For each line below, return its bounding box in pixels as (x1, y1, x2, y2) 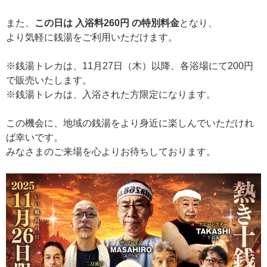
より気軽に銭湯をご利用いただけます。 (6, 32, 178, 42)
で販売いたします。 (6, 74, 92, 85)
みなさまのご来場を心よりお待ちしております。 (6, 146, 216, 157)
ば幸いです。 (6, 132, 63, 142)
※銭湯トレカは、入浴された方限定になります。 (6, 89, 216, 100)
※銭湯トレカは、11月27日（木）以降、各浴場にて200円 (6, 60, 253, 71)
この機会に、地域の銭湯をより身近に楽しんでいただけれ (6, 117, 254, 128)
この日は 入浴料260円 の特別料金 (35, 17, 179, 28)
